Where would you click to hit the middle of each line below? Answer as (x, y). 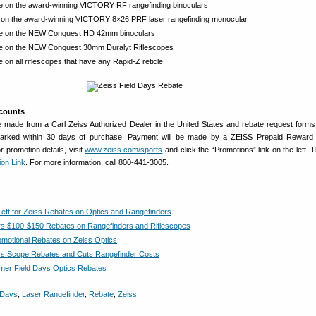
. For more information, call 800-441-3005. (97, 162)
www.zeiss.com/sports (124, 150)
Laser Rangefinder (53, 294)
